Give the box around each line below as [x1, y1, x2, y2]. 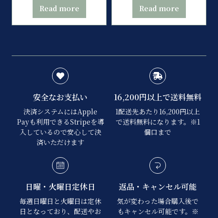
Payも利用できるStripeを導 [17, 116, 104, 127]
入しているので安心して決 [19, 127, 101, 137]
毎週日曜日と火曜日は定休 [19, 196, 101, 206]
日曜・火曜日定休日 [25, 181, 95, 192]
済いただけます [36, 137, 84, 147]
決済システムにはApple [23, 106, 97, 116]
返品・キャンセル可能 [119, 181, 197, 192]
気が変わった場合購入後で [117, 196, 199, 206]
